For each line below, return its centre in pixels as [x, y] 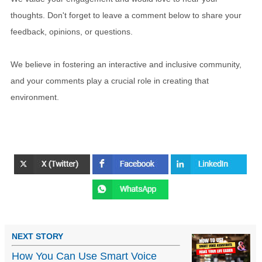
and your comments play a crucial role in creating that [110, 81]
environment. [35, 97]
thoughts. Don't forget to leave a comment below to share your [126, 15]
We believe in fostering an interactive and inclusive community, [126, 65]
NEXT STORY [37, 236]
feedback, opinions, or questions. [72, 32]
